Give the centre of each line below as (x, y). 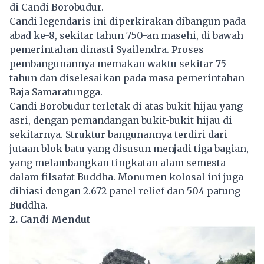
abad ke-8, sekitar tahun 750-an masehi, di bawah (126, 35)
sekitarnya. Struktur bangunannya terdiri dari (118, 134)
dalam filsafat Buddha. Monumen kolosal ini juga (126, 176)
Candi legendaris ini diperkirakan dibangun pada (128, 21)
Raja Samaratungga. (56, 92)
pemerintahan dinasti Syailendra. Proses (107, 49)
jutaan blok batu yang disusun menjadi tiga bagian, (129, 148)
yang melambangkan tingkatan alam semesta (118, 162)
